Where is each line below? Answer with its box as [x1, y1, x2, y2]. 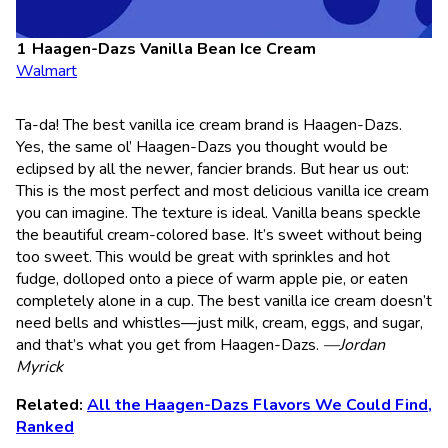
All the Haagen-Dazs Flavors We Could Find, [87, 393, 432, 416]
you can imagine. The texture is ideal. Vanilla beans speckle [16, 201, 421, 224]
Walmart [16, 59, 77, 82]
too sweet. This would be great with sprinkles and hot [16, 245, 390, 268]
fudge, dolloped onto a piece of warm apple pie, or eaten [16, 267, 408, 290]
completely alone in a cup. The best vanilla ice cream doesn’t [16, 289, 432, 312]
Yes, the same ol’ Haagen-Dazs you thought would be [16, 135, 388, 158]
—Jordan [323, 333, 385, 356]
